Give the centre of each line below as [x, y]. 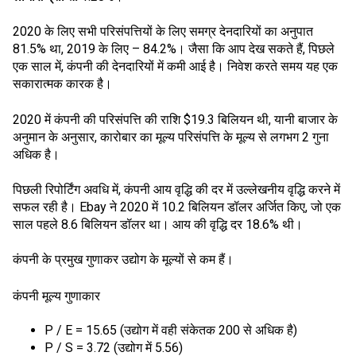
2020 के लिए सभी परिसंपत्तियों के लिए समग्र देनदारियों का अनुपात [163, 32]
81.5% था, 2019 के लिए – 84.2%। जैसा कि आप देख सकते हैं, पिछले [174, 49]
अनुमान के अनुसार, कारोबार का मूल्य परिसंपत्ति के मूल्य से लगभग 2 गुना [171, 137]
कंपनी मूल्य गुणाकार [56, 295]
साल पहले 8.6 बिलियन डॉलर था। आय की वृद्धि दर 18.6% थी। [158, 225]
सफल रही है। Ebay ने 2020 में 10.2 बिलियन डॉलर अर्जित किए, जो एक [177, 207]
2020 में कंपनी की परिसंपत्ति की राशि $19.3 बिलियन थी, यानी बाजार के [175, 119]
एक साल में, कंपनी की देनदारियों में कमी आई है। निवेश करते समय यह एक [175, 67]
